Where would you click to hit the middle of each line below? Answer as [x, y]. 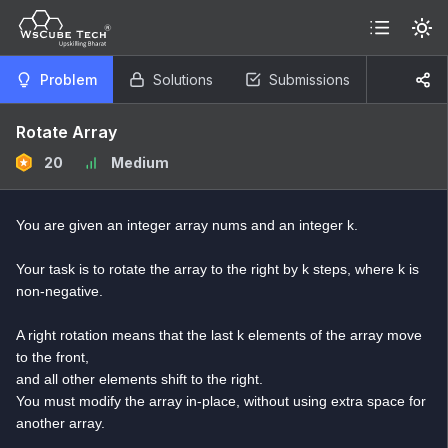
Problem [68, 79]
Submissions [309, 79]
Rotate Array [66, 132]
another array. [60, 423]
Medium [140, 162]
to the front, [52, 357]
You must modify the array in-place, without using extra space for [221, 401]
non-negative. [59, 291]
